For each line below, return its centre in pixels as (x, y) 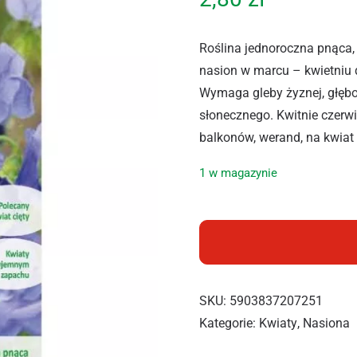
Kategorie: (229, 323)
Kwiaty (279, 323)
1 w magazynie (239, 173)
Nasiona (327, 323)
